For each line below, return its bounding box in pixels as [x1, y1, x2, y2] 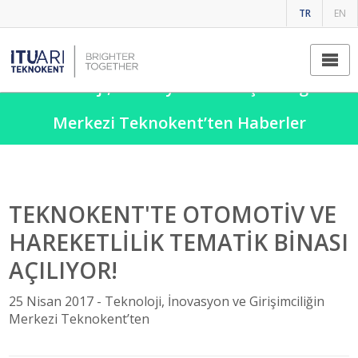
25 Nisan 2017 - [9, 292, 105, 310]
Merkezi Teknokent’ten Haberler [52, 112, 306, 133]
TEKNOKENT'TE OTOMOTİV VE [9, 199, 337, 229]
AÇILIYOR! [9, 255, 118, 285]
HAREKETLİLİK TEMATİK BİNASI [9, 227, 349, 257]
